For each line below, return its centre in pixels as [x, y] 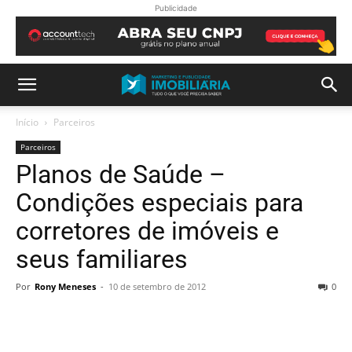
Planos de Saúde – [121, 174]
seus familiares [102, 259]
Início [27, 122]
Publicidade [176, 8]
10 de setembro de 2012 [157, 286]
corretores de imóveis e [147, 231]
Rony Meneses [65, 286]
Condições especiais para [159, 203]
